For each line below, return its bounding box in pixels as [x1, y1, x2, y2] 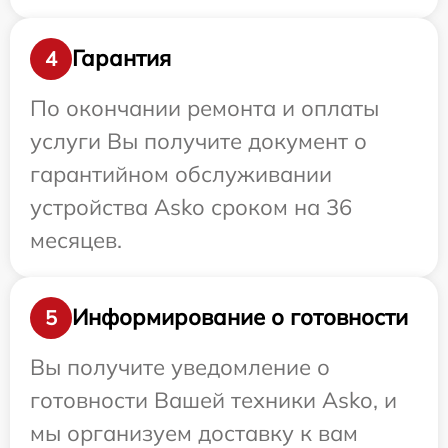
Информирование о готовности [72, 303, 408, 332]
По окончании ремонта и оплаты [30, 93, 379, 122]
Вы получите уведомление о [30, 352, 330, 381]
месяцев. [30, 225, 122, 254]
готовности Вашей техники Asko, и [30, 385, 397, 414]
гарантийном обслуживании [30, 159, 332, 188]
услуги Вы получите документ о [30, 126, 367, 155]
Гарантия [72, 44, 171, 73]
